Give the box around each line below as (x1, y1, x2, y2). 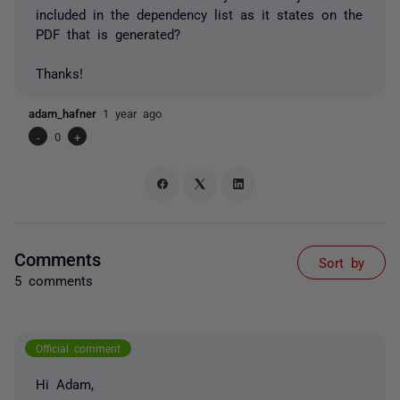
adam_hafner (29, 107, 103, 119)
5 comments (14, 272, 93, 287)
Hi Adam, (36, 376, 94, 390)
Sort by (319, 254, 364, 269)
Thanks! (36, 66, 83, 79)
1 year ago (103, 107, 162, 119)
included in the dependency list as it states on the (36, 7, 362, 21)
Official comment (36, 343, 121, 354)
